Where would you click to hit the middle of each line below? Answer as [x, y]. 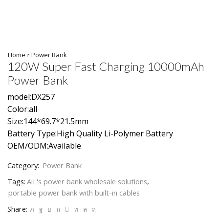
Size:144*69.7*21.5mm [48, 121]
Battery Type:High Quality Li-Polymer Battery [90, 133]
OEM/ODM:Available [44, 145]
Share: [17, 208]
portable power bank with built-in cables [74, 192]
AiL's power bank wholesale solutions [87, 181]
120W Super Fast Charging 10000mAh [106, 66]
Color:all [22, 109]
